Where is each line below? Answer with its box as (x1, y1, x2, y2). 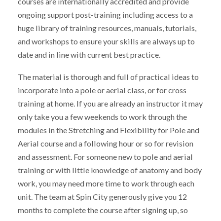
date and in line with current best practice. (17, 50, 160, 60)
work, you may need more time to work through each (17, 178, 194, 188)
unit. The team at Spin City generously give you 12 (17, 191, 187, 201)
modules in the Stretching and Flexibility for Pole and (17, 125, 199, 135)
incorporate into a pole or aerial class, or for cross (17, 85, 186, 95)
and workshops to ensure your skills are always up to (17, 37, 195, 46)
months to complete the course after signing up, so (17, 205, 188, 215)
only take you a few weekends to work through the (17, 111, 187, 121)
